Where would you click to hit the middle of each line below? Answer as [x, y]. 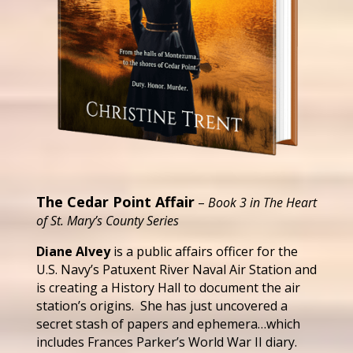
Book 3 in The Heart [262, 202]
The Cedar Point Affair [115, 201]
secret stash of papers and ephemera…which [168, 323]
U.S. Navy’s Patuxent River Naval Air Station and [176, 269]
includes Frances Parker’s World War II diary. [166, 342]
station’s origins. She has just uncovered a [162, 305]
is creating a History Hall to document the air [168, 287]
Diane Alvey [73, 251]
